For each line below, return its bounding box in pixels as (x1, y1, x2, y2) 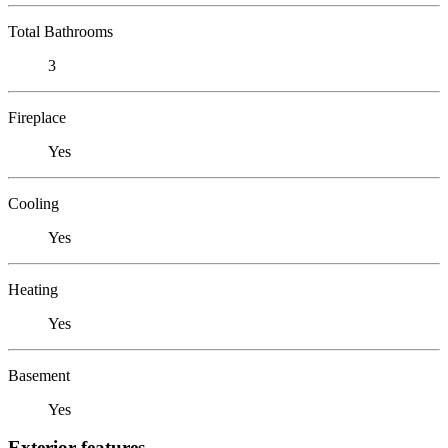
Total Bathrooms (8, 22, 113, 40)
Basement (8, 366, 70, 384)
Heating (8, 280, 58, 298)
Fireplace (8, 108, 66, 126)
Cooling (8, 194, 59, 212)
